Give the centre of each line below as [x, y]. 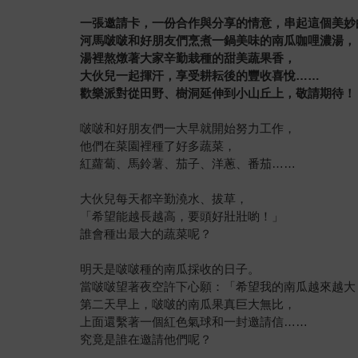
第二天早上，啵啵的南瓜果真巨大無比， [188, 304]
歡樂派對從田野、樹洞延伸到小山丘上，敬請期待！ [218, 93]
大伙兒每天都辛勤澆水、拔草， [164, 199]
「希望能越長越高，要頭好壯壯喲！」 [182, 217]
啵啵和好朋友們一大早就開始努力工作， [188, 129]
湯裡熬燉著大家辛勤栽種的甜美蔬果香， [188, 58]
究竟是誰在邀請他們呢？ [146, 340]
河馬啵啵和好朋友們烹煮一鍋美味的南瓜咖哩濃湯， [218, 41]
